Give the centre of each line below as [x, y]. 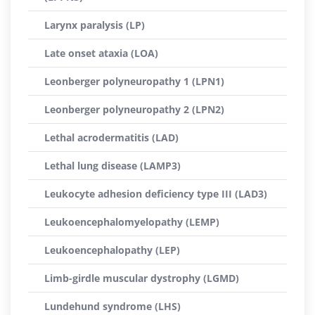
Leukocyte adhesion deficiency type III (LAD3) [156, 194]
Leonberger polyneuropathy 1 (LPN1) [134, 81]
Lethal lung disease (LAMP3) [112, 166]
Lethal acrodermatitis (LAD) [111, 137]
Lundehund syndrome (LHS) [112, 306]
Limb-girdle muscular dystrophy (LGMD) [142, 278]
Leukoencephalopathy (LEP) [112, 250]
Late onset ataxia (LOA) [101, 53]
